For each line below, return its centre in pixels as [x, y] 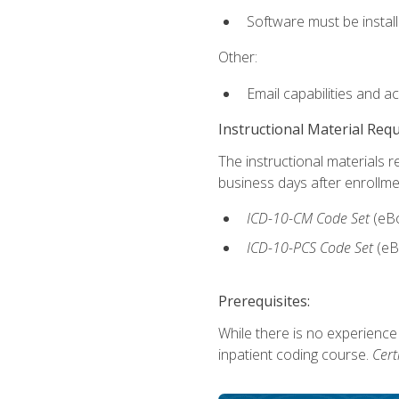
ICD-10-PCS [283, 247]
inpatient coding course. [295, 355]
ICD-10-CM [281, 219]
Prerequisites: [264, 301]
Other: [237, 57]
